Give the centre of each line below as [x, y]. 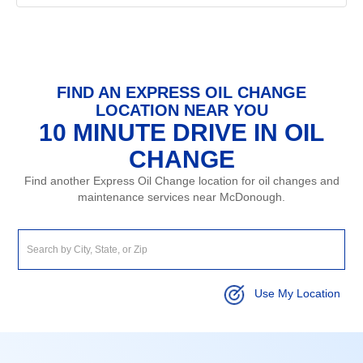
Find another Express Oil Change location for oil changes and [181, 180]
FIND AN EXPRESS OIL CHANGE [181, 92]
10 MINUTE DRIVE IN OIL [181, 132]
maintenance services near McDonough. [181, 196]
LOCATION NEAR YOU [181, 110]
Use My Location [297, 294]
